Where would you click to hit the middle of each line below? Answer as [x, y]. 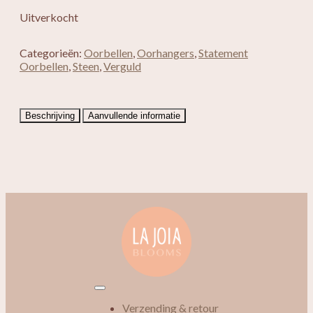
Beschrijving [50, 115]
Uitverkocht [49, 17]
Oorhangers [166, 52]
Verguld [122, 66]
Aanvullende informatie [134, 115]
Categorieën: [52, 52]
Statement [223, 52]
